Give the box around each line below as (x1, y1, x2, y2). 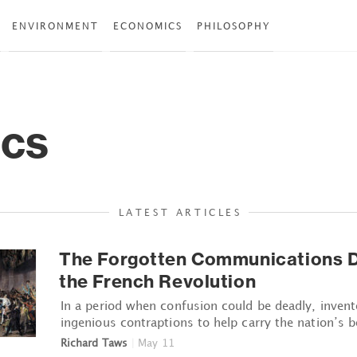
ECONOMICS (113, 20, 182, 32)
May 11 (138, 335, 175, 349)
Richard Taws (61, 335, 127, 349)
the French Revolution (59, 269, 257, 292)
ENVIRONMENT (12, 20, 99, 32)
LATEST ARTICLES (118, 206, 242, 218)
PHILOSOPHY (197, 20, 270, 32)
